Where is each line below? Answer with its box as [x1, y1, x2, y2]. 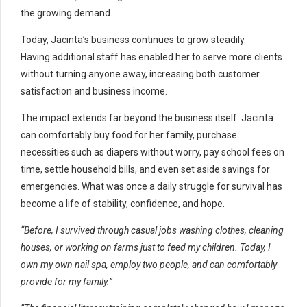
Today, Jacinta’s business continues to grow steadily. [21, 34, 246, 45]
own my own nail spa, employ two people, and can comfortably [21, 258, 277, 270]
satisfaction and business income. [21, 85, 167, 97]
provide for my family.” [21, 275, 112, 287]
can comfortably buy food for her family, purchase [21, 129, 237, 140]
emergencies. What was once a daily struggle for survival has [21, 180, 282, 192]
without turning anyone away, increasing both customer [21, 68, 260, 79]
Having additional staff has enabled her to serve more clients [21, 51, 282, 62]
